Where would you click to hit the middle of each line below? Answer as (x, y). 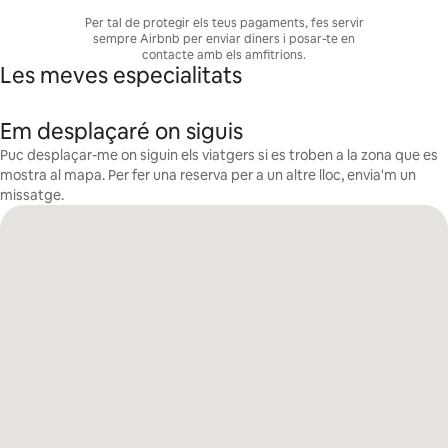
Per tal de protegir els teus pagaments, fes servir (224, 23)
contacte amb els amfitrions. (224, 55)
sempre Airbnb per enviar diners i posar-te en (224, 39)
